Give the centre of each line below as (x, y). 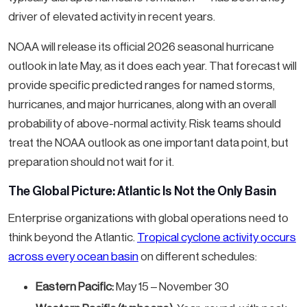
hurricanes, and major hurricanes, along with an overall (142, 105)
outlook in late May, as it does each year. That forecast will (152, 66)
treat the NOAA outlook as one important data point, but (148, 143)
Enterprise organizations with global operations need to (148, 218)
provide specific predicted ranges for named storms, (142, 85)
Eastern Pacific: (75, 287)
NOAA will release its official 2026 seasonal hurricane (141, 47)
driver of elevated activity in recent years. (112, 17)
